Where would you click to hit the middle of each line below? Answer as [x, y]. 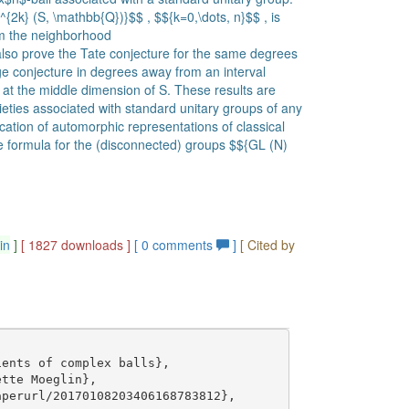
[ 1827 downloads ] [76, 245]
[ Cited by [268, 245]
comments [183, 245]
